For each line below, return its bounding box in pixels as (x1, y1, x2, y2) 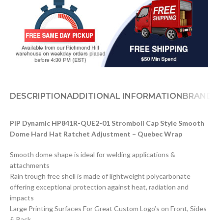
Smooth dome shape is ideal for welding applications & (10, 150, 175, 159)
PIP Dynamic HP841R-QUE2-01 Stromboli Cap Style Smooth (10, 118, 204, 127)
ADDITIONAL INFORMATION (67, 91, 183, 101)
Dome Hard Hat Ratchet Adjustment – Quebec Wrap (10, 129, 182, 138)
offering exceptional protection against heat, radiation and (10, 182, 189, 191)
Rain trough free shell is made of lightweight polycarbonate (10, 171, 191, 180)
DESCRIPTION (10, 91, 67, 101)
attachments (10, 161, 50, 169)
